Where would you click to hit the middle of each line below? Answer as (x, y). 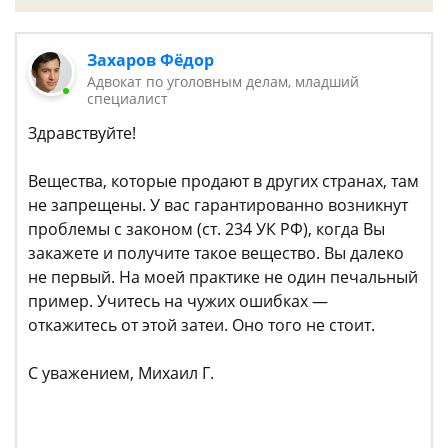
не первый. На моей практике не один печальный (223, 277)
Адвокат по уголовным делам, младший (223, 81)
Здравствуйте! (82, 133)
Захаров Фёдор (151, 60)
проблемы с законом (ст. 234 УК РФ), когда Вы (206, 229)
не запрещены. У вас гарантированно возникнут (218, 205)
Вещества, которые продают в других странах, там (223, 181)
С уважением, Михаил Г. (121, 373)
